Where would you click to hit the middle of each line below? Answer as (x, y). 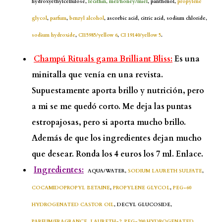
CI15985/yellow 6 (98, 35)
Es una (186, 59)
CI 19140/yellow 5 (141, 35)
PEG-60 (182, 188)
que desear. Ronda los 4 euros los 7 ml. (104, 154)
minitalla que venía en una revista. (97, 75)
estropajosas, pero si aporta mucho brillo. (109, 122)
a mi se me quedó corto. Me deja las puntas (112, 106)
